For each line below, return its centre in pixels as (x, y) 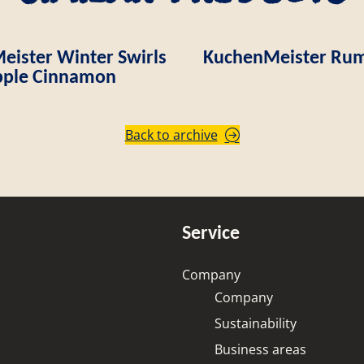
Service (211, 232)
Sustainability (256, 323)
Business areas (260, 349)
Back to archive (171, 134)
